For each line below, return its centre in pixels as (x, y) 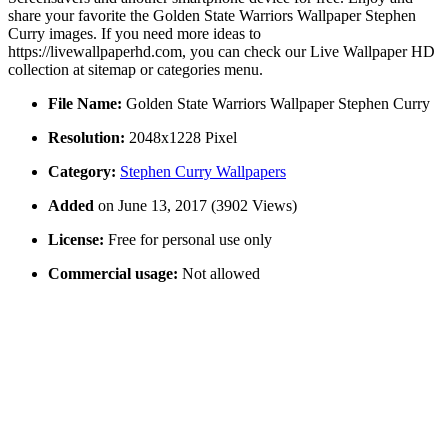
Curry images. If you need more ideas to (134, 34)
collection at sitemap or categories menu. (135, 70)
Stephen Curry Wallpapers (203, 172)
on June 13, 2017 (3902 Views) (197, 206)
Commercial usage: (113, 274)
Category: (82, 172)
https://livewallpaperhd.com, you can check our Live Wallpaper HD (221, 52)
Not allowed (219, 274)
